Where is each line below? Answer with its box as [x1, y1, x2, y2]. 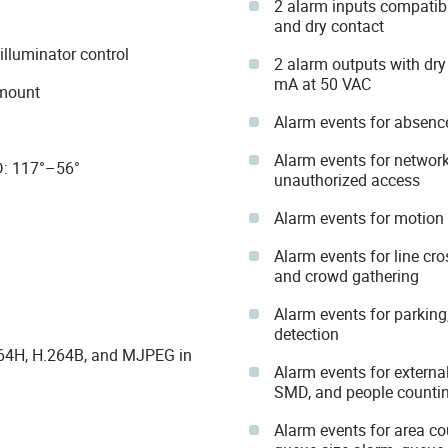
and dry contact [273, 14, 384, 37]
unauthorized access [273, 168, 420, 191]
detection [273, 322, 339, 345]
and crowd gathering [273, 264, 419, 287]
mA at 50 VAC [273, 72, 371, 95]
